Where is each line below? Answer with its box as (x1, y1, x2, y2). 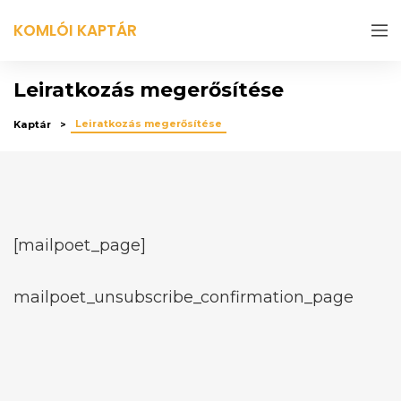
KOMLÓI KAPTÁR (13, 20, 137, 41)
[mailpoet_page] (13, 235, 146, 255)
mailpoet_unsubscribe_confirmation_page (13, 287, 354, 307)
